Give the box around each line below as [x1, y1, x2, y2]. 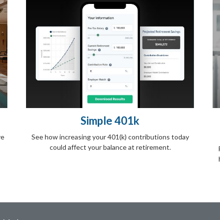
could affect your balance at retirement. [49, 143, 171, 152]
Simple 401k [81, 114, 139, 128]
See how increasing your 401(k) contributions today [31, 133, 189, 141]
